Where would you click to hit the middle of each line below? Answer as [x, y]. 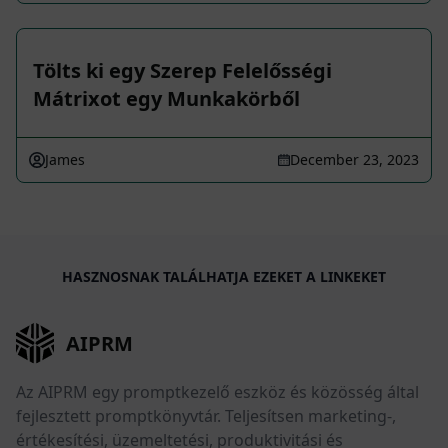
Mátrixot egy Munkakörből [166, 99]
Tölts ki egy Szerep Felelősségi [182, 71]
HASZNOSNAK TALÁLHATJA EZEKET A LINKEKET [224, 277]
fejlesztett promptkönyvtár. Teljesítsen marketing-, [206, 415]
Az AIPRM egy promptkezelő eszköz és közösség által [217, 391]
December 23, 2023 [354, 160]
